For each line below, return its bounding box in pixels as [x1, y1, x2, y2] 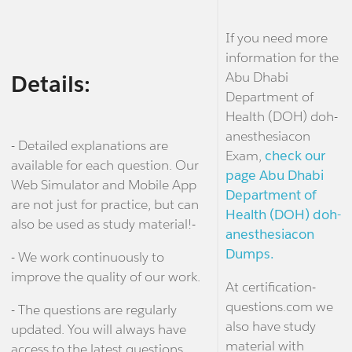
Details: [10, 70, 90, 99]
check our [264, 147, 325, 165]
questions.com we [225, 298, 333, 316]
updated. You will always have [10, 321, 186, 339]
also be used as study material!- [10, 215, 196, 233]
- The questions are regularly [10, 301, 177, 319]
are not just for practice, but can [10, 196, 199, 214]
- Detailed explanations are [10, 137, 168, 155]
